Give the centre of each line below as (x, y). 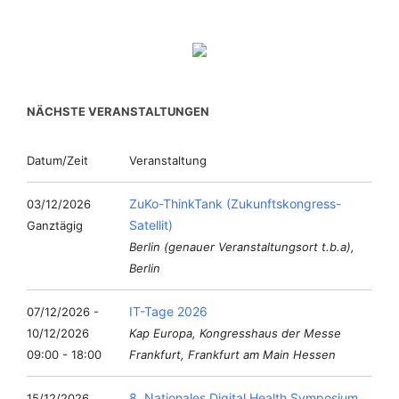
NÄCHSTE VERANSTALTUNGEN (118, 111)
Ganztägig (55, 225)
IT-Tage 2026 (168, 311)
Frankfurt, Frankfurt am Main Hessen (232, 354)
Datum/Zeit (57, 160)
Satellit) (151, 225)
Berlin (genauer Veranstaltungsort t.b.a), (242, 247)
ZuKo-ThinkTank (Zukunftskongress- (235, 204)
